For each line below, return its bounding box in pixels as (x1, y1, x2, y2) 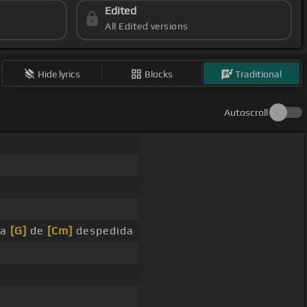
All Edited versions (105, 21, 188, 32)
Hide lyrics (38, 68, 81, 79)
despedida (73, 224, 134, 238)
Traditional (235, 68, 282, 79)
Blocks (145, 68, 173, 79)
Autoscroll (224, 107, 268, 119)
